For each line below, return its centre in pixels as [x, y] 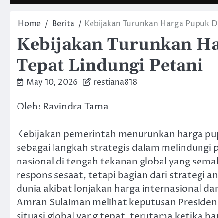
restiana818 [115, 82]
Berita [63, 24]
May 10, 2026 [52, 82]
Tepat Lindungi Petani [110, 66]
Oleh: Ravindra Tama [63, 107]
